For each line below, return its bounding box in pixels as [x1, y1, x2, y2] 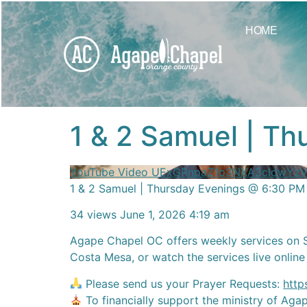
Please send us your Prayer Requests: [82, 276, 284, 291]
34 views [70, 207, 116, 221]
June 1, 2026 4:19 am [120, 207, 230, 221]
